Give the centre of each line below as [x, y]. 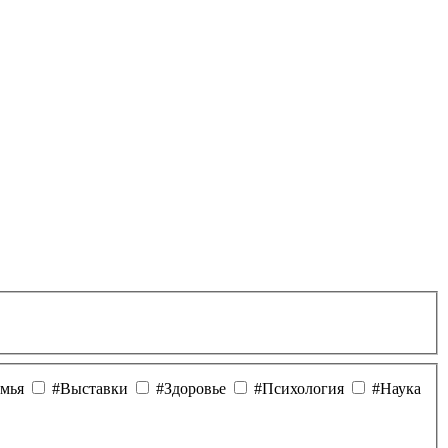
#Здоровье [191, 389]
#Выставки [90, 389]
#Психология [299, 389]
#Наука [396, 389]
